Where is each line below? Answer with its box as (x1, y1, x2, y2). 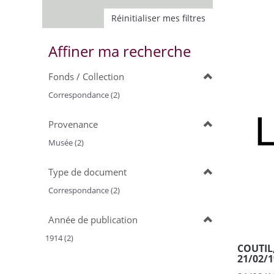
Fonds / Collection (48, 70, 124, 83)
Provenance (48, 118, 98, 130)
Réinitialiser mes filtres (111, 12, 206, 24)
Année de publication (48, 213, 138, 226)
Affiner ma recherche (48, 41, 191, 61)
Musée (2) (48, 137, 84, 148)
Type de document (48, 166, 127, 178)
